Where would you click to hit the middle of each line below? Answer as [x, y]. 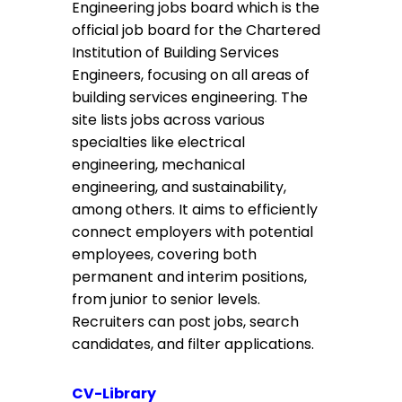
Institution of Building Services [175, 52]
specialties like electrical [158, 142]
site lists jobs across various [168, 120]
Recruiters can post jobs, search [185, 322]
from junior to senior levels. [166, 299]
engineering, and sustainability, [179, 187]
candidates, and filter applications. [193, 344]
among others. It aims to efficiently [195, 210]
